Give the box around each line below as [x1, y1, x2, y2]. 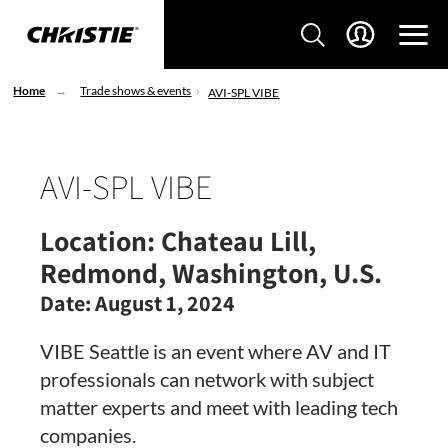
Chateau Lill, [155, 222, 316, 260]
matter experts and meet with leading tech [40, 395, 398, 420]
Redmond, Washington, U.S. [40, 254, 382, 292]
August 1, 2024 [91, 289, 235, 318]
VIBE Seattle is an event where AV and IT [40, 339, 391, 364]
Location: [40, 222, 155, 260]
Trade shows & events [80, 83, 192, 98]
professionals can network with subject [40, 367, 374, 392]
